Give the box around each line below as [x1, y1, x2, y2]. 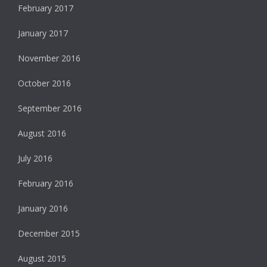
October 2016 [18, 77, 71, 89]
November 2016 [18, 52, 80, 64]
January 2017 [18, 27, 68, 39]
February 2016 [18, 178, 73, 190]
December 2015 [18, 228, 80, 240]
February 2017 [18, 2, 73, 14]
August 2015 [18, 253, 66, 265]
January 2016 [18, 203, 68, 215]
